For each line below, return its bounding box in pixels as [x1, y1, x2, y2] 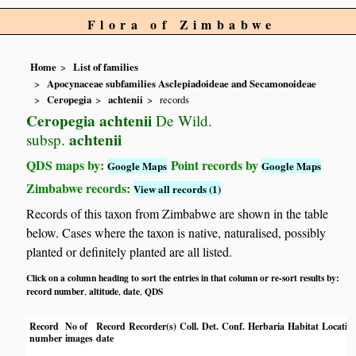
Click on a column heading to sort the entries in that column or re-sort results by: [26, 271, 340, 285]
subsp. [26, 129, 66, 149]
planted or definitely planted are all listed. [26, 243, 233, 261]
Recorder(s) [129, 319, 177, 334]
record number [26, 284, 85, 299]
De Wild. [152, 110, 213, 130]
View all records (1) [133, 180, 222, 196]
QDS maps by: [26, 155, 108, 174]
